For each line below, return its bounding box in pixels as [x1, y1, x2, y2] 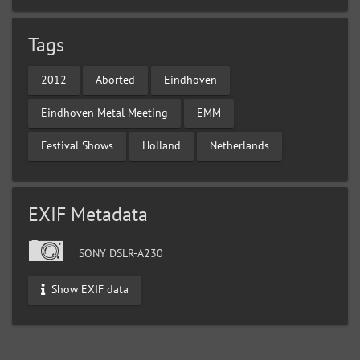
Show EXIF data [48, 282, 129, 297]
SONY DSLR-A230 [76, 245, 163, 260]
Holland [142, 138, 181, 153]
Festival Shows [41, 138, 113, 153]
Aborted [96, 72, 135, 88]
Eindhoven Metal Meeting [41, 105, 168, 121]
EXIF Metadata [28, 201, 148, 227]
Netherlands [210, 138, 269, 153]
